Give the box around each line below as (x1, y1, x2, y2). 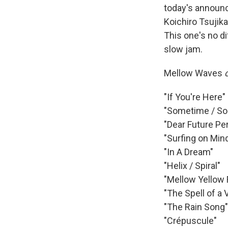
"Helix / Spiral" (164, 160, 220, 171)
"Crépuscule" (164, 215, 217, 226)
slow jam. (164, 43, 203, 54)
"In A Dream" (164, 146, 213, 157)
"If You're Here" (164, 91, 225, 102)
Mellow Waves (164, 67, 224, 78)
